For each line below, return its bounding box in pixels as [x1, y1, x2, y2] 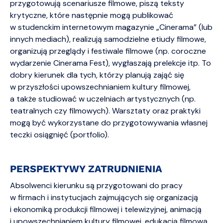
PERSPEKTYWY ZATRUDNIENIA [10, 163, 162, 175]
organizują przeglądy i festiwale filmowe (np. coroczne [10, 46, 206, 56]
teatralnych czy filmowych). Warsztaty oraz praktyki [10, 106, 201, 116]
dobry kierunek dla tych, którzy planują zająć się [10, 70, 184, 80]
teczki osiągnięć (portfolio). [10, 129, 109, 140]
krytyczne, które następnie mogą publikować [10, 10, 173, 20]
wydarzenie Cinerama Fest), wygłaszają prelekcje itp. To [10, 58, 211, 68]
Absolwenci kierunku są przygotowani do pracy [10, 180, 183, 191]
